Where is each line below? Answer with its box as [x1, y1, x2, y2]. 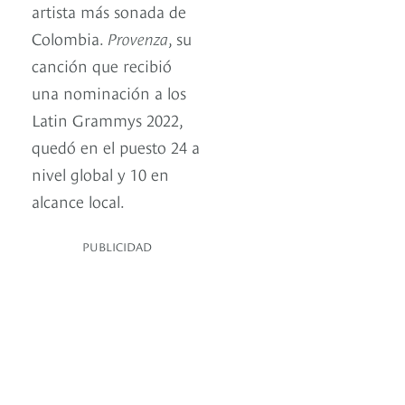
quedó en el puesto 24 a [32, 134, 200, 157]
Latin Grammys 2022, [32, 107, 183, 130]
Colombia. [32, 25, 108, 49]
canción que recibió [32, 52, 172, 76]
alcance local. [32, 188, 128, 212]
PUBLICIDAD [82, 237, 152, 254]
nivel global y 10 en [32, 161, 169, 184]
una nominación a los [32, 80, 186, 103]
